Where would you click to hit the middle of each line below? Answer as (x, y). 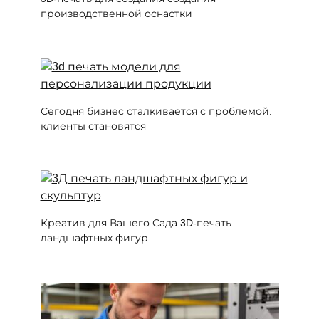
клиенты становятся (93, 126)
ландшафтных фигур (94, 238)
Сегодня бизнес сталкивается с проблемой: (156, 111)
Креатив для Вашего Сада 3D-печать (136, 223)
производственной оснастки (116, 14)
